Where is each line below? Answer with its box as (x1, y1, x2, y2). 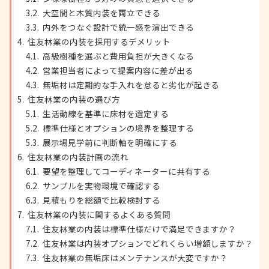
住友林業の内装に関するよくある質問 (28, 208, 171, 221)
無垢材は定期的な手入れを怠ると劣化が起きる (42, 79, 219, 91)
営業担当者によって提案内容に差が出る (42, 64, 193, 77)
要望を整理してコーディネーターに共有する (42, 165, 210, 178)
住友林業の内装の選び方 (28, 93, 120, 106)
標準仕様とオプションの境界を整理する (42, 122, 194, 134)
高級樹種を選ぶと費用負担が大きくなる (42, 50, 194, 62)
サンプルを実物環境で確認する (42, 180, 160, 192)
